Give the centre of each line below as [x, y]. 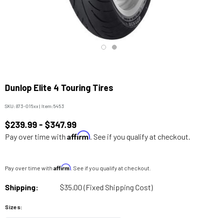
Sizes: [14, 207]
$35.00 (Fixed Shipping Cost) [106, 187]
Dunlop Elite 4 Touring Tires [59, 88]
